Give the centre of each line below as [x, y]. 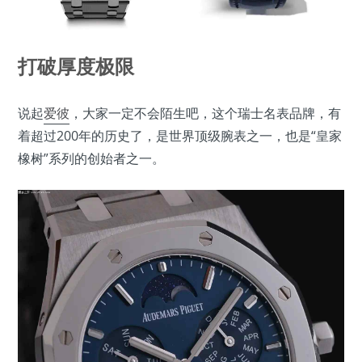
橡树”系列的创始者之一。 [91, 158]
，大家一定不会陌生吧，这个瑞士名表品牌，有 [205, 113]
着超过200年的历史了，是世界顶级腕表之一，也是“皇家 [180, 135]
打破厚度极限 [76, 65]
